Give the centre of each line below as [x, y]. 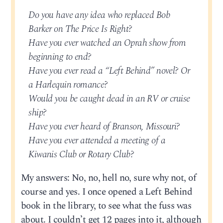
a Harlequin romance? [68, 85]
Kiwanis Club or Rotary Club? [81, 154]
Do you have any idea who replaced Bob [99, 15]
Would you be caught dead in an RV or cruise [109, 99]
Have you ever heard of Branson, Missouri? [104, 126]
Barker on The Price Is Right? [80, 29]
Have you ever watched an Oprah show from [107, 43]
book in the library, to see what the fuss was [106, 206]
